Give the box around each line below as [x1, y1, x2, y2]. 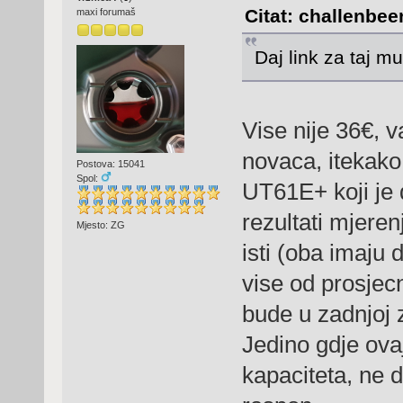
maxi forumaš [76, 5, 136, 17]
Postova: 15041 [76, 158, 145, 170]
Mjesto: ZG [76, 219, 125, 230]
